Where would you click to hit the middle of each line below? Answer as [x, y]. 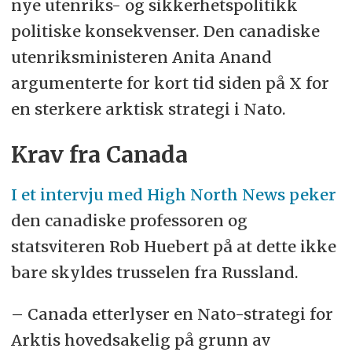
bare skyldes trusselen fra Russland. [154, 273]
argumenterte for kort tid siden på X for [170, 83]
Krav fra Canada [99, 156]
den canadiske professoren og [129, 221]
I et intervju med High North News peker [173, 195]
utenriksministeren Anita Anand [141, 57]
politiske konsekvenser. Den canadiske [165, 31]
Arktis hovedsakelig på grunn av [140, 340]
